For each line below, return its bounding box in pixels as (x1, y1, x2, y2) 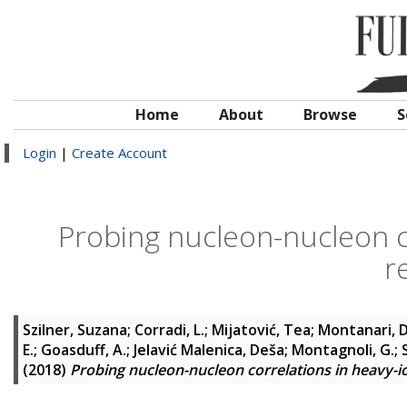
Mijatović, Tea (212, 320, 311, 340)
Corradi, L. (134, 320, 204, 340)
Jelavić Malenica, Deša (134, 340, 284, 360)
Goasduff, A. (41, 340, 126, 360)
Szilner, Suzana (23, 320, 127, 340)
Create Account (72, 144, 167, 162)
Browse (303, 104, 357, 124)
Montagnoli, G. (292, 340, 394, 360)
